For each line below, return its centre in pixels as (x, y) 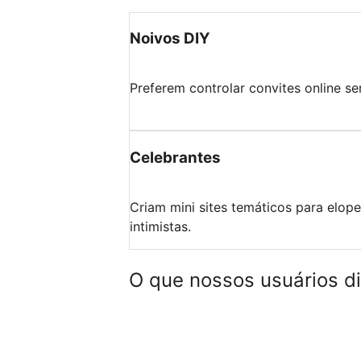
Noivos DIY (170, 39)
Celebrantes (175, 157)
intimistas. (160, 226)
